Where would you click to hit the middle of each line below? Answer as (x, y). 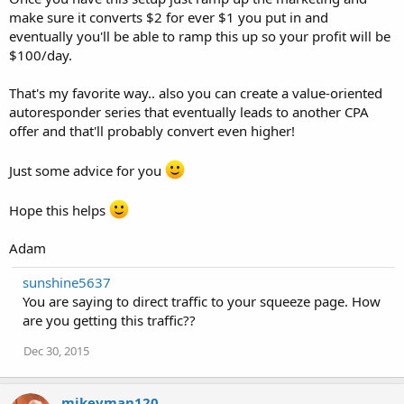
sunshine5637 (67, 283)
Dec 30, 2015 (56, 351)
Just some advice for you (87, 171)
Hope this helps (59, 211)
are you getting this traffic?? (109, 321)
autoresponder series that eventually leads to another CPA (189, 112)
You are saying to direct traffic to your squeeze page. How (202, 302)
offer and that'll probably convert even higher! (152, 131)
